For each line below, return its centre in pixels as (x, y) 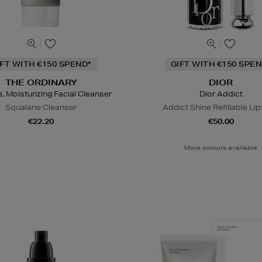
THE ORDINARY (41, 82)
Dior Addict (221, 94)
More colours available (221, 147)
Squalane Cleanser (41, 107)
